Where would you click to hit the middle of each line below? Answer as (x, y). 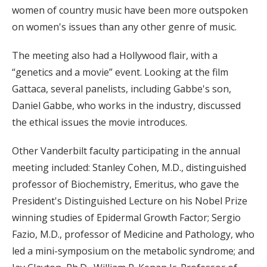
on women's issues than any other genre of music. (124, 27)
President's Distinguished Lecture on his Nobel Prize (130, 201)
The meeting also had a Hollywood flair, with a (115, 56)
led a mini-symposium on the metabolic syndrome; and (133, 251)
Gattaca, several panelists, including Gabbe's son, (122, 89)
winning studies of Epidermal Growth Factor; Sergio (126, 218)
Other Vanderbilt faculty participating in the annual (126, 151)
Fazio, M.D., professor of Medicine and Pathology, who (133, 235)
